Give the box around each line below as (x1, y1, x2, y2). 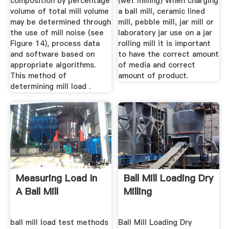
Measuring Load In (15, 171, 97, 185)
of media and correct (118, 60, 196, 71)
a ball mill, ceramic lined (118, 6, 205, 17)
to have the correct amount (118, 49, 219, 60)
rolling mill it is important (118, 38, 211, 49)
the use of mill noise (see (10, 28, 104, 38)
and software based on (10, 49, 95, 60)
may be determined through (10, 17, 111, 28)
